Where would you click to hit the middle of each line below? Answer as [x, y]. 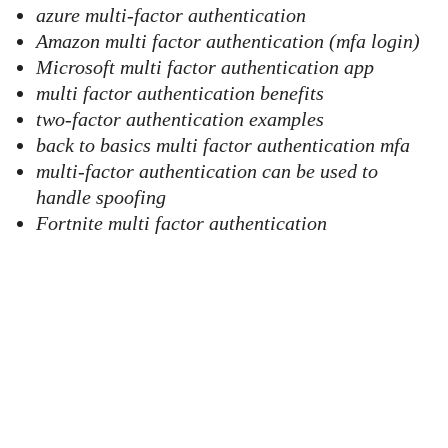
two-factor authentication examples [180, 119]
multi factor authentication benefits [180, 93]
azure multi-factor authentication [171, 15]
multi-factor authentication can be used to [207, 171]
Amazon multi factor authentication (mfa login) [228, 41]
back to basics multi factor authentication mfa [223, 145]
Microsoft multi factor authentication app [205, 67]
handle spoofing [101, 197]
